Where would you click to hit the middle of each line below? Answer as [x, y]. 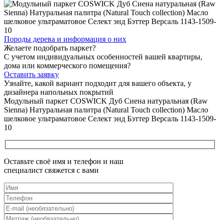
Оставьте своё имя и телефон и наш [64, 162]
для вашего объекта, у [154, 83]
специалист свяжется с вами [51, 170]
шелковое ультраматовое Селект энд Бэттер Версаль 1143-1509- [110, 118]
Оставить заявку [31, 74]
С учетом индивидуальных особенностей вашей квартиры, [103, 56]
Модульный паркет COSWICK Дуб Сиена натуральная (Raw [106, 101]
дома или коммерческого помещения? [67, 65]
